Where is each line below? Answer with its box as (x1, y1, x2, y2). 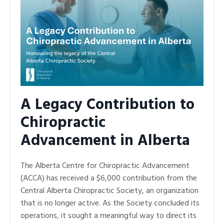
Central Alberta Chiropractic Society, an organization (20, 184, 198, 197)
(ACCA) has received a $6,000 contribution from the (20, 171, 197, 185)
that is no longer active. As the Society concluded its (20, 196, 199, 210)
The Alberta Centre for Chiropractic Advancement (20, 159, 189, 172)
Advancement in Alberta (20, 128, 190, 153)
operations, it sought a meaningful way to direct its (20, 209, 196, 222)
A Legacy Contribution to (20, 92, 194, 117)
